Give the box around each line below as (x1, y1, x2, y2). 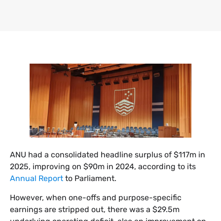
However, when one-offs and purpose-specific (10, 192, 182, 202)
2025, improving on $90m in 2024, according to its (10, 162, 196, 172)
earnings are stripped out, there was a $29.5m (10, 204, 180, 214)
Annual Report (10, 174, 63, 184)
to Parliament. (63, 174, 116, 184)
